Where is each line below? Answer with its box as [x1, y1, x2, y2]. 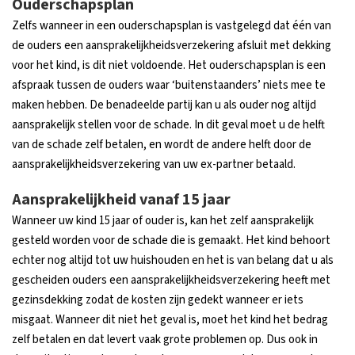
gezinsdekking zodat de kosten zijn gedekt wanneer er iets [12, 291, 303, 308]
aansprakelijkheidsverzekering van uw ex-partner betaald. [12, 155, 296, 173]
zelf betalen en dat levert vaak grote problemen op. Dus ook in [12, 330, 318, 348]
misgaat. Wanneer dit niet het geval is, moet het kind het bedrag [12, 311, 328, 328]
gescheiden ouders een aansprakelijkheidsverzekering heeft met [12, 271, 330, 288]
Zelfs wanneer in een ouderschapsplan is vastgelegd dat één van [12, 17, 331, 34]
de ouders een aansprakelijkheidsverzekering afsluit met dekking [12, 36, 331, 54]
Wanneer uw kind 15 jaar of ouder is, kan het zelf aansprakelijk [12, 212, 314, 229]
